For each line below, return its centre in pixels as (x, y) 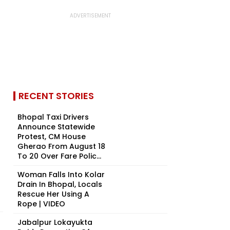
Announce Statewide (56, 127)
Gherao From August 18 (61, 146)
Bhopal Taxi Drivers (53, 117)
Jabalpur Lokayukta (55, 222)
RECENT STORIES (56, 96)
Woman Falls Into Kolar (61, 175)
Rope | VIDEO (41, 204)
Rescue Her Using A (53, 194)
